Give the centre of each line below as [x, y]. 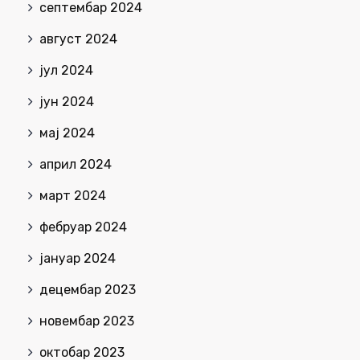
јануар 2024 [78, 259]
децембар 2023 [88, 290]
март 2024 [73, 196]
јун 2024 [67, 102]
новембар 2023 [87, 321]
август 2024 [78, 39]
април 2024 [76, 165]
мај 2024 [67, 133]
